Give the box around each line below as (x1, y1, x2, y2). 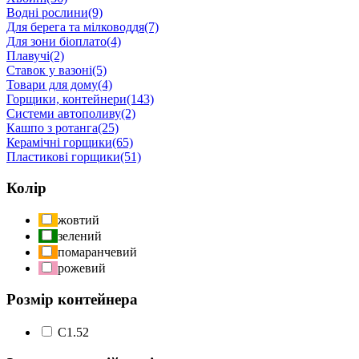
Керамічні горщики (6, 135, 112, 149)
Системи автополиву (6, 107, 121, 120)
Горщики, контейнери (6, 92, 127, 106)
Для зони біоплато (6, 34, 107, 48)
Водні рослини (6, 6, 88, 19)
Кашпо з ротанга (6, 121, 98, 135)
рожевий (58, 261, 106, 276)
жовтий (58, 213, 99, 228)
